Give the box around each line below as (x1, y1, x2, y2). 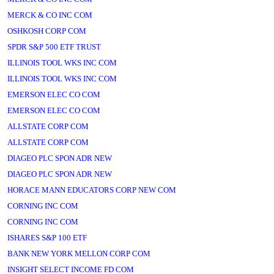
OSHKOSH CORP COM (7, 26, 86, 35)
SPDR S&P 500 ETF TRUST (7, 42, 101, 51)
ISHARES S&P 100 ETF (7, 233, 87, 242)
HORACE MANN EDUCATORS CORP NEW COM (7, 185, 176, 194)
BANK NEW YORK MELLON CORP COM (7, 249, 150, 258)
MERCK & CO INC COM (7, 10, 92, 20)
